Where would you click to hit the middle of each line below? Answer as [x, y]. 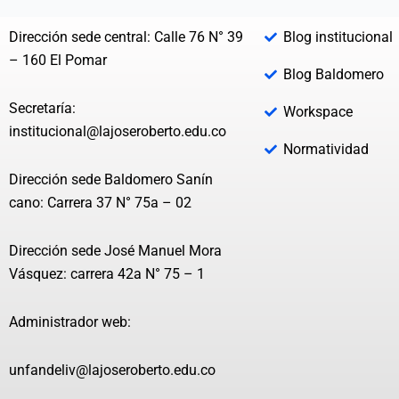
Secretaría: [42, 109]
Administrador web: [70, 322]
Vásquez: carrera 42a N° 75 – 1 [107, 274]
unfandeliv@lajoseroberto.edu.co [112, 370]
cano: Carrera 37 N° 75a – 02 [100, 203]
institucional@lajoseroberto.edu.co [118, 132]
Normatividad [326, 150]
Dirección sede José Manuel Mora [115, 251]
